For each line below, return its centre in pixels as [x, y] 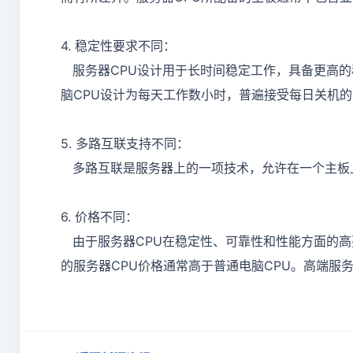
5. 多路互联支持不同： [125, 144]
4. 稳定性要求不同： [118, 46]
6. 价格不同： [99, 217]
